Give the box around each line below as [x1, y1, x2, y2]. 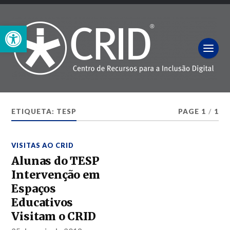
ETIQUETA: [11, 107, 57, 116]
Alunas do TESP [11, 154, 100, 168]
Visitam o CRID [11, 209, 96, 223]
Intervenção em [11, 168, 100, 182]
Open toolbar [5, 20, 56, 40]
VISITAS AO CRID [11, 141, 74, 149]
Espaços [11, 182, 56, 196]
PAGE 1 [178, 107, 206, 116]
